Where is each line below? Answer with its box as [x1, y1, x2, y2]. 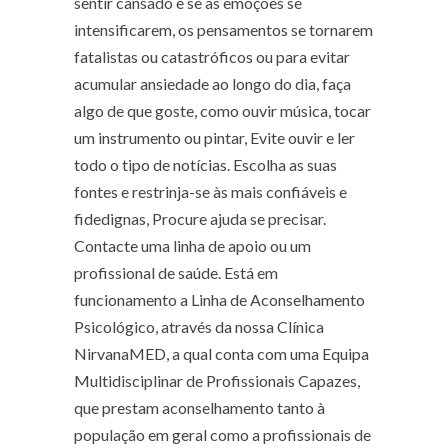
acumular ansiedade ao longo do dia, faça [74, 74, 351, 94]
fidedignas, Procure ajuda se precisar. [74, 209, 326, 229]
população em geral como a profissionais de [74, 425, 371, 445]
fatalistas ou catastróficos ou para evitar [74, 47, 350, 67]
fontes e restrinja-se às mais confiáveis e [74, 182, 347, 202]
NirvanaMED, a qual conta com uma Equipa [74, 344, 369, 364]
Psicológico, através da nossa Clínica [74, 317, 324, 337]
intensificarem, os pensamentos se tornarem [74, 20, 373, 40]
